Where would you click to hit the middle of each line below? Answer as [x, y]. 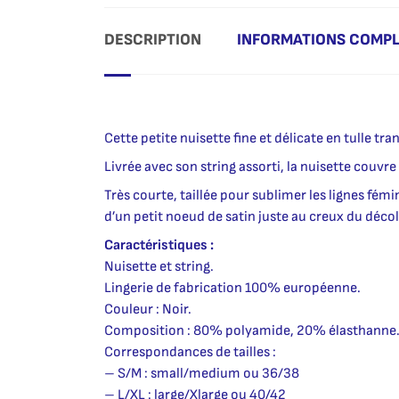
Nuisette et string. [159, 267]
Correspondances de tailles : [190, 353]
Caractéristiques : [159, 246]
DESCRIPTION [153, 40]
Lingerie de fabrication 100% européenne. [232, 289]
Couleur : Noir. [148, 310]
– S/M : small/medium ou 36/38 [202, 374]
